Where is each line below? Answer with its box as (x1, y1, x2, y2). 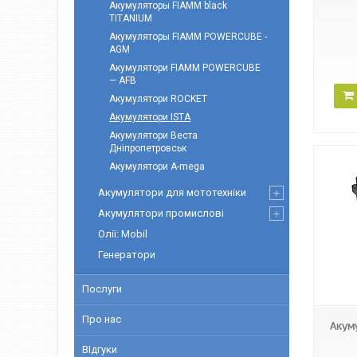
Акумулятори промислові (98, 207, 224, 219)
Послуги (82, 283, 122, 295)
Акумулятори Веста (109, 130, 198, 141)
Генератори (98, 249, 155, 261)
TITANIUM (109, 13, 152, 24)
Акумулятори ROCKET (109, 93, 207, 104)
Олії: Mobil (98, 228, 147, 240)
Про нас (82, 313, 121, 325)
